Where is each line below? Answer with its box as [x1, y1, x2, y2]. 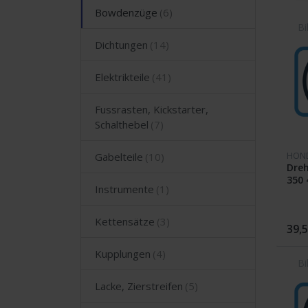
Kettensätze [95, 214, 155, 228]
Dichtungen [95, 37, 148, 52]
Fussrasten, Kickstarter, [95, 102, 208, 116]
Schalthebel [95, 117, 148, 131]
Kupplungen [95, 246, 151, 261]
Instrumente [95, 181, 154, 196]
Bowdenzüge [95, 5, 157, 19]
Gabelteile [95, 149, 143, 164]
